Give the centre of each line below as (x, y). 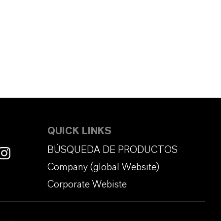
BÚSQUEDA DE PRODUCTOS (112, 150)
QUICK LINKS (79, 131)
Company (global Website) (103, 167)
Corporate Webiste (87, 184)
